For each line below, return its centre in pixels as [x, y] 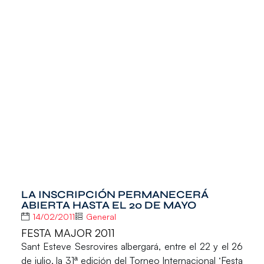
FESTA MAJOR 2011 [68, 233]
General [101, 216]
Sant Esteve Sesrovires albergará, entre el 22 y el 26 [132, 247]
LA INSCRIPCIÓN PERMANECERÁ [115, 194]
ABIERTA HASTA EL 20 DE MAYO [108, 205]
